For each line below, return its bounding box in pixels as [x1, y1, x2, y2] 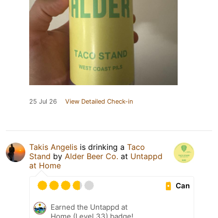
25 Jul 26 [29, 98, 57, 106]
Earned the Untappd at [51, 202, 127, 212]
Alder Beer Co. [65, 151, 121, 162]
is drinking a [77, 142, 127, 152]
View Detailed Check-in [65, 98, 133, 106]
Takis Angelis [29, 142, 77, 152]
